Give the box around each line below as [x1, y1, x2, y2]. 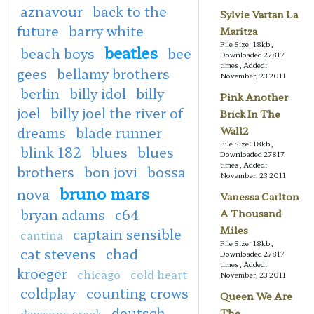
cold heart [130, 265, 187, 282]
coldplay [20, 282, 79, 303]
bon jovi [84, 161, 137, 182]
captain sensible [73, 224, 182, 244]
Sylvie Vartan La [219, 7, 298, 22]
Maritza [219, 24, 257, 39]
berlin [20, 83, 60, 103]
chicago [77, 265, 121, 282]
